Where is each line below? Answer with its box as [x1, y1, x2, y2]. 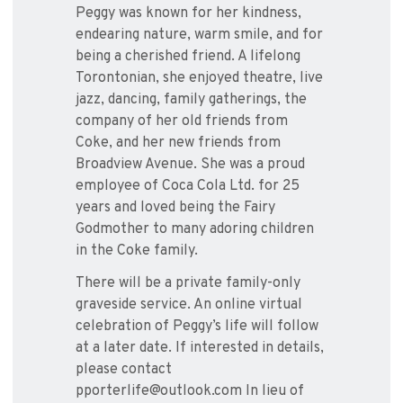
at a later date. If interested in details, [76, 339, 324, 358]
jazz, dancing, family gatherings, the [76, 91, 307, 110]
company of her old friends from [76, 112, 288, 131]
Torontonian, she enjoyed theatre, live [76, 69, 323, 88]
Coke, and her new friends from [76, 134, 281, 153]
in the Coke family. [76, 242, 198, 261]
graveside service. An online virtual [76, 296, 302, 315]
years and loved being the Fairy [76, 199, 275, 218]
